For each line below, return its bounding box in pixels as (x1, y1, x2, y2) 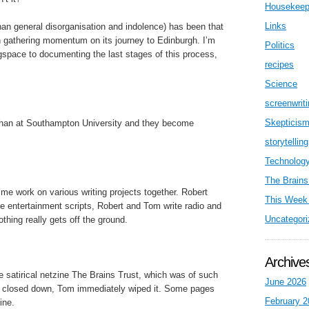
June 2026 (265, 277, 306, 287)
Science (265, 79, 297, 89)
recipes (265, 59, 294, 70)
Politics (265, 40, 295, 50)
